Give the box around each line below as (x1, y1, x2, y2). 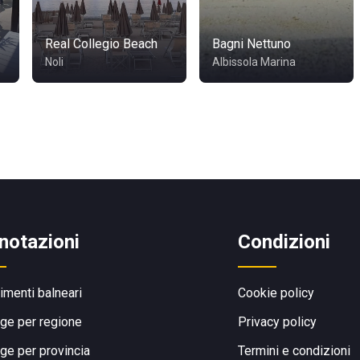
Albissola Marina (212, 55, 296, 68)
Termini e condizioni (238, 343, 350, 358)
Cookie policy (238, 285, 314, 301)
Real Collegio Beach (45, 36, 157, 51)
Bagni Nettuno (212, 36, 291, 51)
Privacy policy (238, 314, 317, 329)
